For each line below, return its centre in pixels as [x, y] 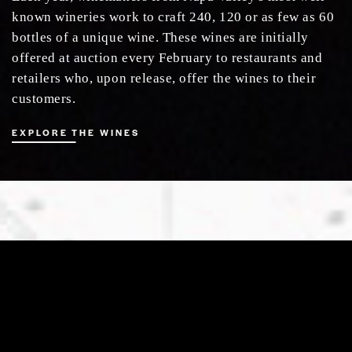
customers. [44, 98]
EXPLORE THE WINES [76, 132]
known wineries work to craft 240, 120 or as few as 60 [173, 16]
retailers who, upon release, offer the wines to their [164, 78]
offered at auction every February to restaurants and [167, 57]
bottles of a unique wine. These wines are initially [161, 37]
